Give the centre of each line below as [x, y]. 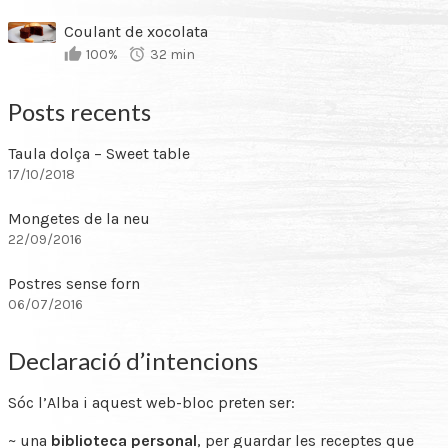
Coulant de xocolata [136, 32]
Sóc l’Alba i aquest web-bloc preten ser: [151, 403]
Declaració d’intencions [133, 361]
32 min [172, 55]
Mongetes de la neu [79, 219]
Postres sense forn [74, 284]
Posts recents [79, 112]
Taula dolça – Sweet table [99, 154]
